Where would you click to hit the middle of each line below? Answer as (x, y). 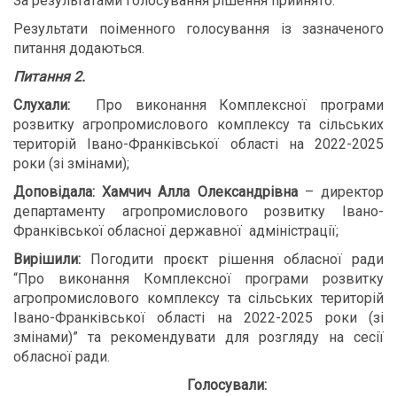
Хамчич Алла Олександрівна (200, 192)
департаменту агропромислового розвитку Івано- (198, 211)
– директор (341, 192)
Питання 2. (49, 77)
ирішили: (57, 259)
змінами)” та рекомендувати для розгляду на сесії (198, 337)
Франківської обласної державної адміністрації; (176, 231)
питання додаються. (79, 48)
